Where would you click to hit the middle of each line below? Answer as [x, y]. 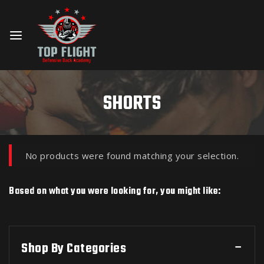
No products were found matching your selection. [132, 155]
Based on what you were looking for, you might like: [115, 192]
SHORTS [132, 104]
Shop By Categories [74, 249]
